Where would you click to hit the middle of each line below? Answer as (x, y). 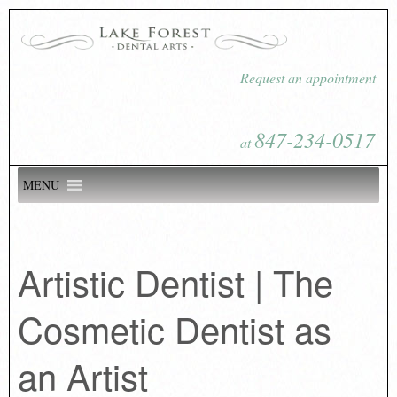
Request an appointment (308, 78)
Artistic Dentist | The (175, 281)
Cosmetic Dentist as (174, 328)
